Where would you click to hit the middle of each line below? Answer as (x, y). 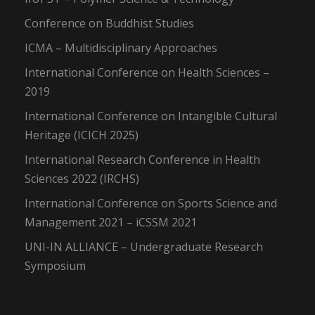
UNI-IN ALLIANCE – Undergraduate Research (144, 247)
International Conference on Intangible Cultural (151, 116)
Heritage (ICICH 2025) (82, 135)
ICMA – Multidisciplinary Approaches (121, 48)
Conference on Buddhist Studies (109, 24)
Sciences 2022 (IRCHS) (82, 179)
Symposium (55, 266)
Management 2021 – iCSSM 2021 (111, 223)
